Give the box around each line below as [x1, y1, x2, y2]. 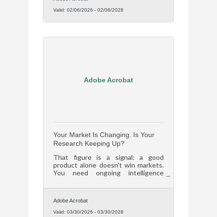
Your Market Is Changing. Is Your [53, 131, 155, 139]
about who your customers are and [53, 176, 164, 185]
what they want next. [53, 184, 118, 193]
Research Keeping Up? [53, 139, 124, 148]
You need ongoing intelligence [53, 169, 164, 177]
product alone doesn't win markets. [53, 161, 164, 170]
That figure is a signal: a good [53, 153, 164, 162]
